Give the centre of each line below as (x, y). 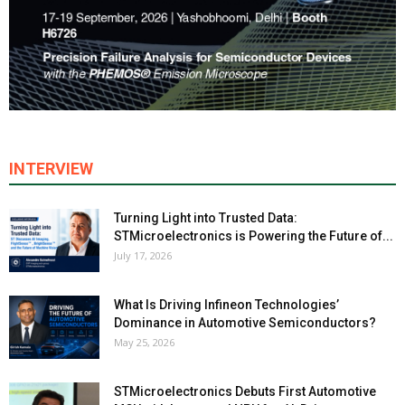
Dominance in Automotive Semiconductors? (245, 323)
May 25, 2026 (144, 343)
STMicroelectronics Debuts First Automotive (245, 392)
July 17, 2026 (143, 256)
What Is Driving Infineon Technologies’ (226, 305)
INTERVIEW (51, 169)
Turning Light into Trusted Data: (206, 218)
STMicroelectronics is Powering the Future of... (254, 236)
